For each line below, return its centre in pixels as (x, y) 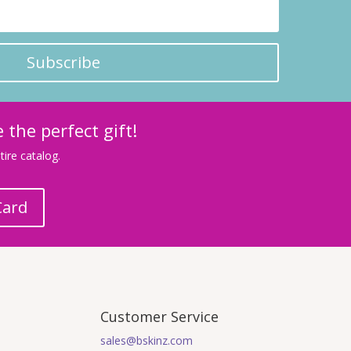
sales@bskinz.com (147, 341)
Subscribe (63, 63)
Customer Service (160, 317)
